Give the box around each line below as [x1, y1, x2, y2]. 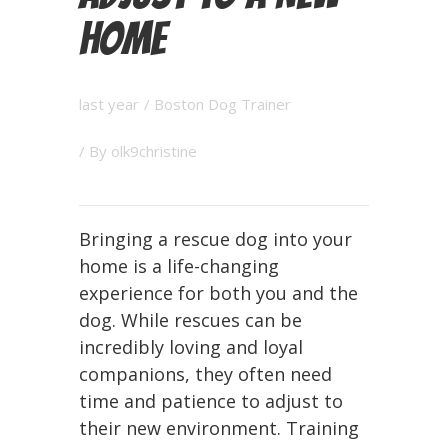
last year [79, 94, 139, 114]
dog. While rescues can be [79, 308, 302, 332]
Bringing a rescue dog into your [79, 227, 352, 251]
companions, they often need [79, 362, 332, 386]
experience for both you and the [79, 281, 358, 305]
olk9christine [111, 141, 197, 161]
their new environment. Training [79, 416, 359, 440]
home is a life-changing [79, 254, 279, 278]
